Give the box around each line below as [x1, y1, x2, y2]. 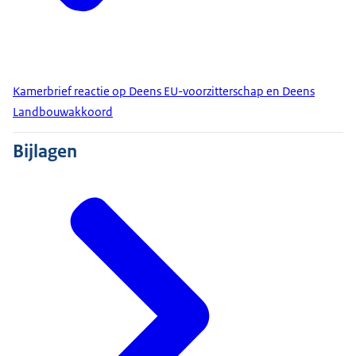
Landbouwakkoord [13, 104, 113, 120]
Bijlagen [13, 139, 77, 164]
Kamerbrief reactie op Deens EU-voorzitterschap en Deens [13, 83, 315, 99]
